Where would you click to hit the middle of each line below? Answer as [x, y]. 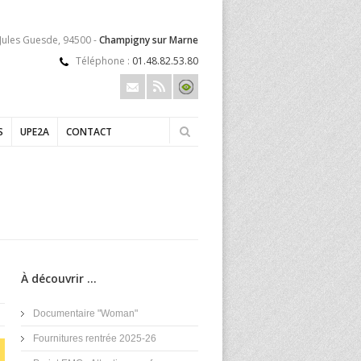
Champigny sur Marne [149, 40]
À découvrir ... [59, 278]
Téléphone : [104, 61]
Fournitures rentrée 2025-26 [95, 338]
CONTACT [89, 132]
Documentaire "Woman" [85, 313]
